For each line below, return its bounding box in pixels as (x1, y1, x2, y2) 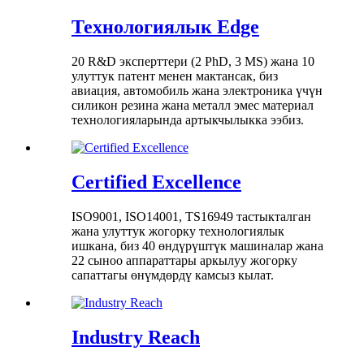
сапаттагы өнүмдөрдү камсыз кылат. (71, 267, 274, 282)
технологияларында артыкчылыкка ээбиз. (71, 113, 304, 128)
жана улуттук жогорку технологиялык (71, 223, 284, 238)
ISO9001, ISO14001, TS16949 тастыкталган (71, 209, 311, 223)
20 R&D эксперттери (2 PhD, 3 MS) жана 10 (71, 54, 314, 69)
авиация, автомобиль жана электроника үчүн (71, 84, 323, 98)
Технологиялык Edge (71, 16, 259, 38)
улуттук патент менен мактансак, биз (71, 69, 278, 84)
